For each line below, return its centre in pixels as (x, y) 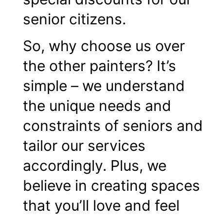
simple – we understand (104, 86)
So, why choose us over (104, 46)
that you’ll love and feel (101, 206)
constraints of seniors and (113, 126)
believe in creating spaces (111, 186)
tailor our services (84, 146)
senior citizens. (74, 19)
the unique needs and (97, 106)
